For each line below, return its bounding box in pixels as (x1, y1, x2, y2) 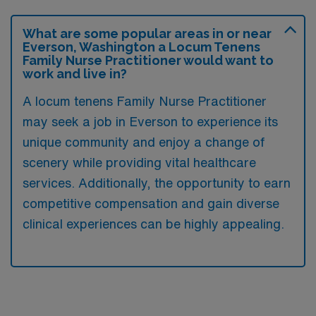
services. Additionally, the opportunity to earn (23, 176, 291, 189)
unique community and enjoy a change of (23, 135, 265, 148)
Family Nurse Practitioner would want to (23, 52, 274, 68)
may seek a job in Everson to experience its (23, 114, 278, 128)
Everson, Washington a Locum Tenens (23, 39, 260, 54)
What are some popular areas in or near (23, 25, 272, 41)
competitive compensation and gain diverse (23, 196, 279, 209)
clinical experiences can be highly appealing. (23, 217, 284, 230)
